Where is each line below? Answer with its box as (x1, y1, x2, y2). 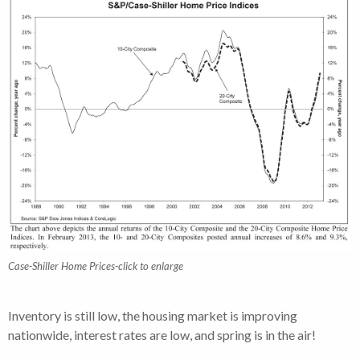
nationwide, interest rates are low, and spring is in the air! (8, 326, 316, 342)
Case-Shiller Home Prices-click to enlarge (8, 259, 183, 272)
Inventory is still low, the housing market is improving (8, 307, 297, 323)
